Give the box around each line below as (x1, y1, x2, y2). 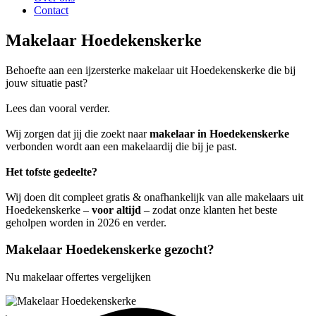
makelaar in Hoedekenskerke (150, 127, 289, 140)
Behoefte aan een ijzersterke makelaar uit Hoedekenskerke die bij (6, 63, 296, 76)
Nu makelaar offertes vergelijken (6, 271, 151, 283)
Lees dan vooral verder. (6, 102, 110, 114)
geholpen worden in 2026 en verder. (6, 216, 166, 229)
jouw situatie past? (6, 76, 87, 89)
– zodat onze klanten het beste (141, 203, 277, 216)
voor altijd (92, 203, 141, 216)
